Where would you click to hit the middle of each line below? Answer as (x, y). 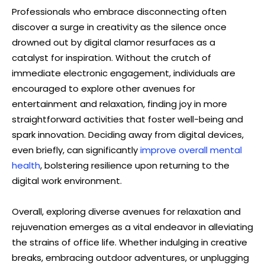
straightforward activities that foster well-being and (127, 119)
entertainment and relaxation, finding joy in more (119, 104)
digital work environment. (67, 180)
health (26, 165)
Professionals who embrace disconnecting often (119, 11)
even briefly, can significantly (76, 150)
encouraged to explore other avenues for (104, 88)
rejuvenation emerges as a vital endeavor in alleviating (132, 227)
